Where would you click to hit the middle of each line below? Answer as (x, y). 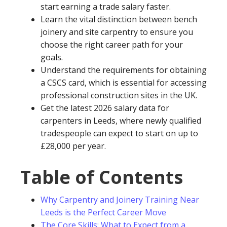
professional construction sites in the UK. (119, 95)
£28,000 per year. (73, 146)
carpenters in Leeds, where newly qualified (121, 121)
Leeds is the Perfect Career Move (103, 212)
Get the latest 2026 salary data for (105, 108)
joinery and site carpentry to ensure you (117, 32)
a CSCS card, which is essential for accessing (124, 83)
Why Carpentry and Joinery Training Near (120, 200)
